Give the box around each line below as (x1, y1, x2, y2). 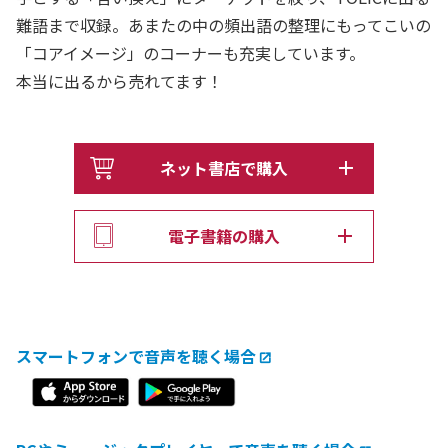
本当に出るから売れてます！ (16, 69, 223, 94)
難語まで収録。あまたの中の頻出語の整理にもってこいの (16, 13, 431, 38)
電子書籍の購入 (168, 223, 280, 248)
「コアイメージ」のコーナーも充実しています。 (16, 41, 365, 66)
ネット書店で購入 (160, 155, 288, 180)
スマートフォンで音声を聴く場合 (16, 343, 256, 368)
